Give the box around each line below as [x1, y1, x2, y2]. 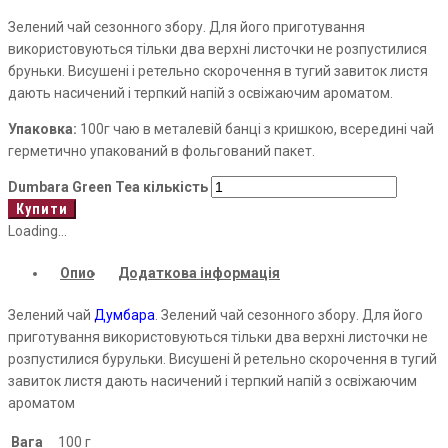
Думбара [94, 307, 155, 324]
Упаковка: [8, 121, 77, 138]
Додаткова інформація [118, 265, 280, 282]
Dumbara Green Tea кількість [8, 179, 208, 196]
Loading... [8, 223, 67, 240]
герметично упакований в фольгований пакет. [8, 143, 315, 160]
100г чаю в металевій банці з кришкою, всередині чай [77, 121, 434, 138]
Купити [16, 201, 68, 218]
